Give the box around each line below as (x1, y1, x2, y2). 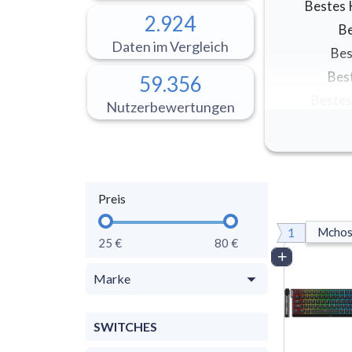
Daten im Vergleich (112, 37, 229, 55)
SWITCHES (93, 318, 157, 334)
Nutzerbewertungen (105, 97, 235, 115)
